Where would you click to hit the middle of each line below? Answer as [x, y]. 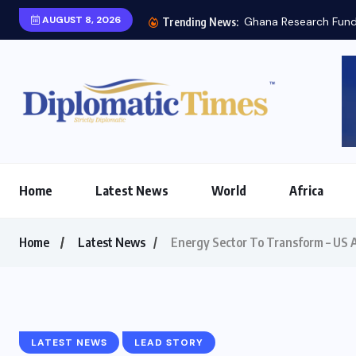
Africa [306, 190]
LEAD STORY [169, 342]
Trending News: [199, 22]
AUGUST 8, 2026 [80, 20]
